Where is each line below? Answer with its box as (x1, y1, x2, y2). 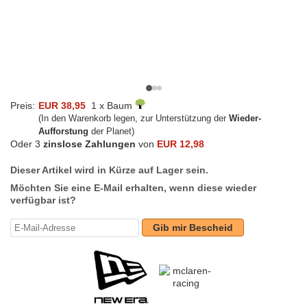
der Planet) (88, 126, 134, 137)
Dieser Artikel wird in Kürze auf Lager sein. (10, 164, 208, 176)
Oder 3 (10, 138, 43, 150)
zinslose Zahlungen (43, 138, 136, 150)
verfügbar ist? (10, 195, 76, 206)
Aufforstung (38, 126, 88, 137)
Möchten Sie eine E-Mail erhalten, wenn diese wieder (10, 182, 256, 194)
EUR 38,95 (38, 100, 86, 112)
